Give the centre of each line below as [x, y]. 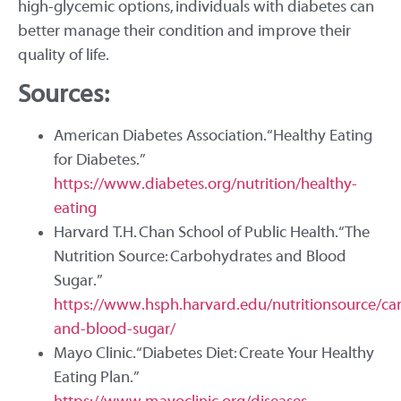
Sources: [64, 94]
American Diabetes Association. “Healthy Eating [213, 136]
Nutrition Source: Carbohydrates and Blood [200, 257]
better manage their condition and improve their [184, 30]
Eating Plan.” [96, 378]
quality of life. [64, 55]
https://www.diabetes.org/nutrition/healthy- [205, 184]
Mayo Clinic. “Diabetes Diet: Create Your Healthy [214, 354]
